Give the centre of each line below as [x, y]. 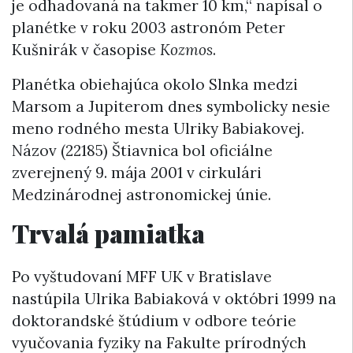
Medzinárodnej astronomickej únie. [141, 195]
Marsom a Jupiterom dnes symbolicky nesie [171, 107]
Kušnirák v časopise [86, 50]
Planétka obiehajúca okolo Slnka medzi [155, 85]
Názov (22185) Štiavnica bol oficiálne [142, 151]
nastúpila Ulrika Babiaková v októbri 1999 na [174, 299]
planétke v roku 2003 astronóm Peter [149, 28]
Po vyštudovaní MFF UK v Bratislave [142, 277]
